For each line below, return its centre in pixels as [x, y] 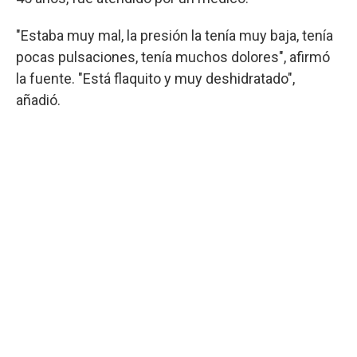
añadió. [38, 100]
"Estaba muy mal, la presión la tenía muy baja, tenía [175, 35]
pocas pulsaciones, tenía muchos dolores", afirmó [173, 57]
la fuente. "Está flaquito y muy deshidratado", [155, 78]
